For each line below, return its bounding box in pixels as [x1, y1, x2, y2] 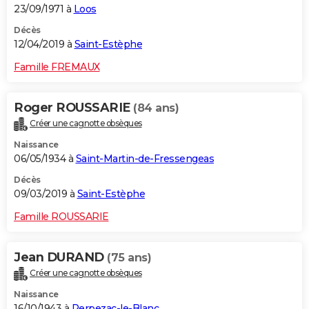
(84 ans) [133, 101, 179, 115]
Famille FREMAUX [14, 61, 100, 74]
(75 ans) [107, 251, 151, 265]
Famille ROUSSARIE [14, 210, 109, 223]
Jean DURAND [14, 250, 107, 266]
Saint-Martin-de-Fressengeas [75, 152, 214, 166]
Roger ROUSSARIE [14, 100, 133, 116]
